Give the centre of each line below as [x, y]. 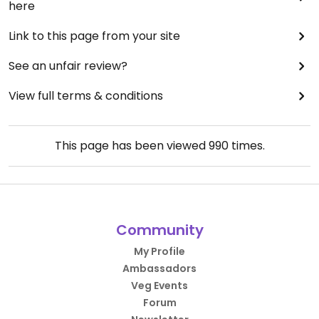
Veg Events [159, 285]
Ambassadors [159, 268]
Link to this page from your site [94, 36]
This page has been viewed [131, 145]
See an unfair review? [68, 66]
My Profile [159, 251]
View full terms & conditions [86, 95]
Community [159, 230]
